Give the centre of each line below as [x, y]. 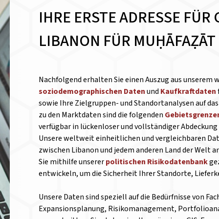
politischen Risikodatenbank [157, 162]
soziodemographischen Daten [92, 91]
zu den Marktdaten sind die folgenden [102, 115]
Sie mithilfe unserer [72, 162]
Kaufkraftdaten [189, 91]
